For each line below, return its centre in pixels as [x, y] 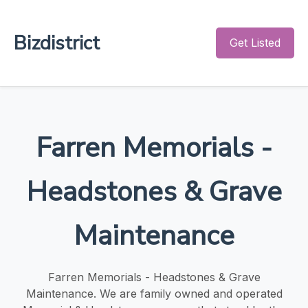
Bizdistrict [57, 43]
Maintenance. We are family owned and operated [154, 293]
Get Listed [255, 43]
